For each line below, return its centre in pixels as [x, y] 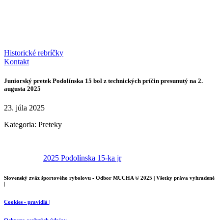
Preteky [50, 125]
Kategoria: [21, 125]
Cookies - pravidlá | [27, 202]
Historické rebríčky [34, 53]
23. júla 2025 [24, 108]
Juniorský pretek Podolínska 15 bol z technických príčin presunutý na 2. [103, 81]
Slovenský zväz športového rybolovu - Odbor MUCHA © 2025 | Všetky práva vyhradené [109, 178]
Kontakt [16, 61]
